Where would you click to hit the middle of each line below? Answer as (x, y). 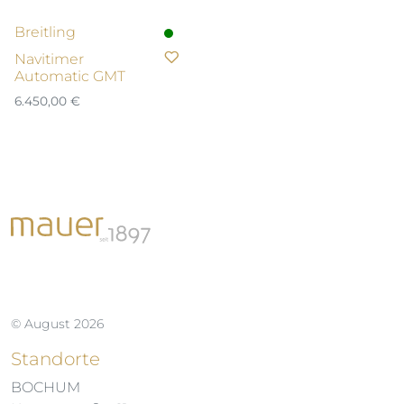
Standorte (55, 358)
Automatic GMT (70, 76)
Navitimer (49, 59)
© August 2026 (57, 323)
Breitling (45, 32)
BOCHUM (46, 387)
